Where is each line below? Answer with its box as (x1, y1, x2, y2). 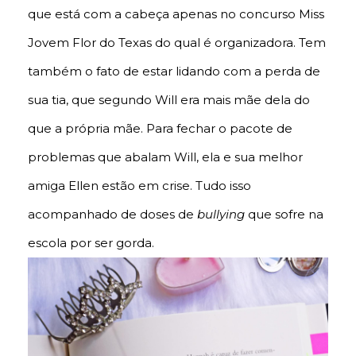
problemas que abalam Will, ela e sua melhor (28, 149, 303, 165)
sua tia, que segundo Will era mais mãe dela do (28, 92, 310, 108)
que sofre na (245, 207, 323, 222)
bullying (197, 207, 245, 222)
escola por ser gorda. (28, 235, 154, 251)
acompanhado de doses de (28, 207, 197, 222)
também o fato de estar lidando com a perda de (28, 64, 320, 79)
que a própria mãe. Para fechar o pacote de (28, 121, 292, 137)
